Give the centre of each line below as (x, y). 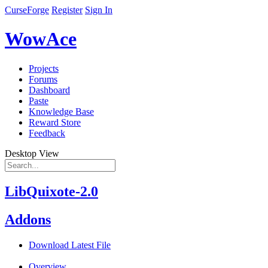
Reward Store (55, 122)
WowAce (41, 39)
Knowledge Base (61, 111)
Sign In (99, 10)
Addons (28, 219)
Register (67, 10)
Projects (44, 68)
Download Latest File (70, 245)
